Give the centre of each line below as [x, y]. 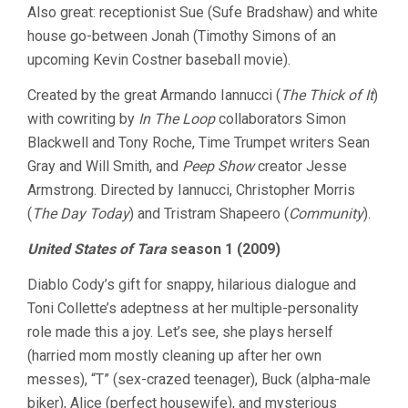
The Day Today [81, 213]
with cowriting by [83, 118]
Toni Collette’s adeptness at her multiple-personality [193, 308]
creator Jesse [301, 166]
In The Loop [177, 118]
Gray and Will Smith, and [105, 166]
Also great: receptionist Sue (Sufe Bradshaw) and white [203, 12]
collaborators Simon [280, 118]
